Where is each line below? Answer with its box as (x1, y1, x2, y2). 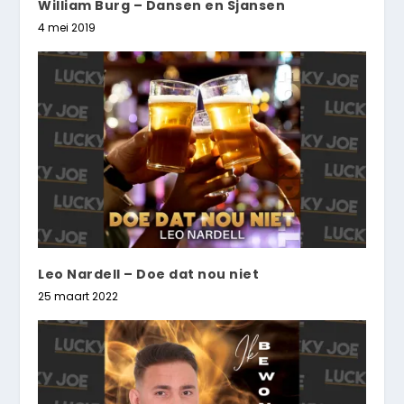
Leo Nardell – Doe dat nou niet (38, 264, 260, 283)
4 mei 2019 (38, 19, 96, 35)
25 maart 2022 (38, 288, 119, 304)
